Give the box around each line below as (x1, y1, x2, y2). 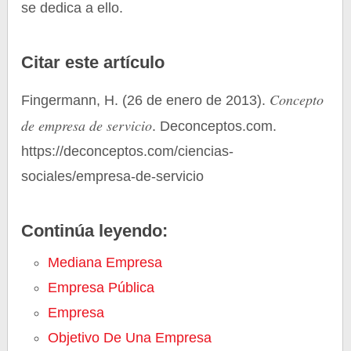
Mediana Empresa (48, 255, 163, 270)
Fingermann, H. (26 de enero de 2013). (21, 92, 270, 108)
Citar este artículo (21, 52, 165, 72)
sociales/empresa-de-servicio (21, 168, 204, 184)
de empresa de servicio (21, 116, 153, 135)
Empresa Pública (48, 280, 155, 295)
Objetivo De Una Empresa (48, 330, 212, 346)
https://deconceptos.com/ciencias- (21, 143, 234, 159)
